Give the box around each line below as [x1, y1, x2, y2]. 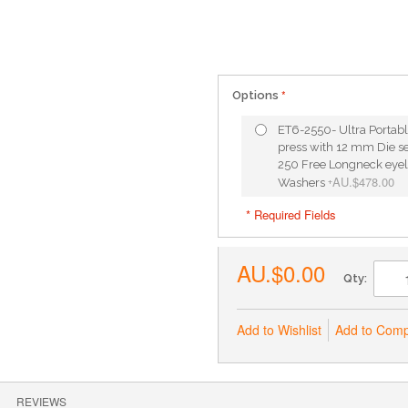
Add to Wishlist [237, 321, 321, 339]
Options [232, 88, 279, 102]
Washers [278, 176, 328, 189]
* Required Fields [246, 206, 336, 223]
